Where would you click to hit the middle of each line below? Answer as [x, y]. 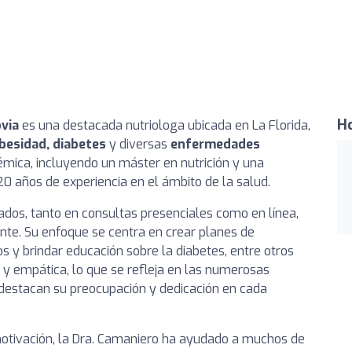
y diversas [138, 144]
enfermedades [215, 144]
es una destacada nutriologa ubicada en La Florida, [165, 125]
